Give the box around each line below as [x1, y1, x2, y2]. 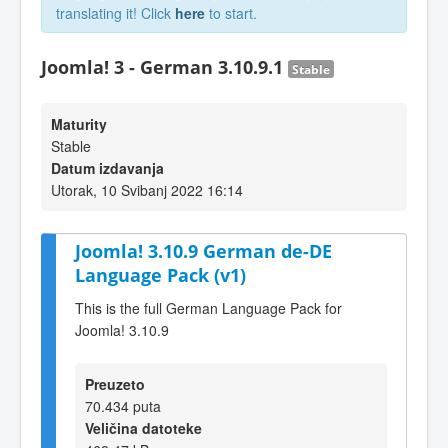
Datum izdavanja [51, 158, 164, 178]
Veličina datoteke [85, 417, 202, 438]
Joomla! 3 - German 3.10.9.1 [41, 55, 288, 79]
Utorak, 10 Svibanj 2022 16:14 [51, 180, 243, 200]
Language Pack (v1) [75, 263, 246, 287]
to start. [205, 3, 257, 23]
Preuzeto [85, 373, 145, 394]
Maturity [51, 114, 107, 134]
